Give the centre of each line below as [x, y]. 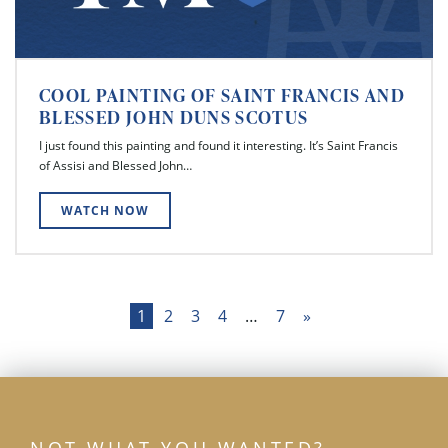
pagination [91, 349]
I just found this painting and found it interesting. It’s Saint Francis [218, 145]
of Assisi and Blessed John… [115, 165]
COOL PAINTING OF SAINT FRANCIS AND [222, 94]
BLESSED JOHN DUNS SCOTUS [174, 116]
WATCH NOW [105, 210]
